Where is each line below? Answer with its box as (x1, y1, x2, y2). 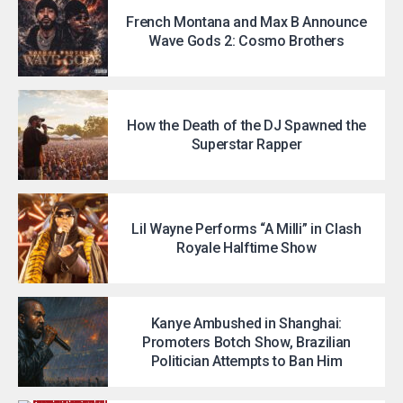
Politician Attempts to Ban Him (150, 352, 343, 370)
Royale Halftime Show (176, 239, 317, 256)
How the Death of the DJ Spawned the (127, 117, 366, 134)
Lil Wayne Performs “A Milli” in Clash (131, 220, 362, 237)
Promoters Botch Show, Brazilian (141, 333, 352, 351)
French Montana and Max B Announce (126, 13, 367, 31)
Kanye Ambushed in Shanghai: (150, 314, 343, 332)
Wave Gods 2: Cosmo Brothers (148, 32, 345, 49)
